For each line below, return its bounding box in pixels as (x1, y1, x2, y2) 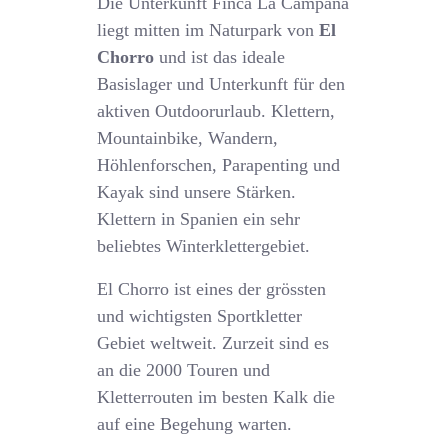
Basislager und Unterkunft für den (97, 74, 346, 94)
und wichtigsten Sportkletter (97, 306, 303, 326)
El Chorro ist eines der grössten (97, 279, 327, 299)
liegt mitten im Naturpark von (97, 20, 315, 40)
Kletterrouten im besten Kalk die (97, 387, 336, 407)
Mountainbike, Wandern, (97, 128, 279, 148)
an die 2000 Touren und (97, 360, 271, 380)
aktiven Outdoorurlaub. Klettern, (97, 101, 336, 121)
